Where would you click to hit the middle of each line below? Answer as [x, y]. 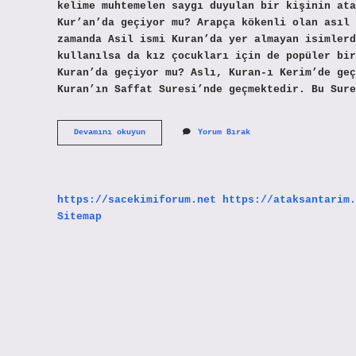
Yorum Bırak [224, 133]
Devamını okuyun [110, 133]
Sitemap [79, 216]
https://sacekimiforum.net [137, 199]
